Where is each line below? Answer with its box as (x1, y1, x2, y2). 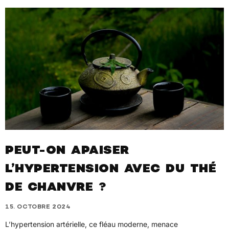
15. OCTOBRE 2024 (5, 203, 71, 211)
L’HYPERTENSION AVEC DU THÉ (5, 163, 216, 176)
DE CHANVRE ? (5, 181, 106, 195)
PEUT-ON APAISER (5, 145, 129, 158)
